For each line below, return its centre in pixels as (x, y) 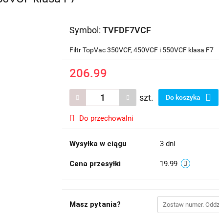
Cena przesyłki (95, 164)
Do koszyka (184, 97)
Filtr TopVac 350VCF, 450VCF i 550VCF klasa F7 (141, 50)
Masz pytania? (95, 204)
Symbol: (86, 30)
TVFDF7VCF (127, 30)
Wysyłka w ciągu (98, 143)
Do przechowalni (106, 118)
